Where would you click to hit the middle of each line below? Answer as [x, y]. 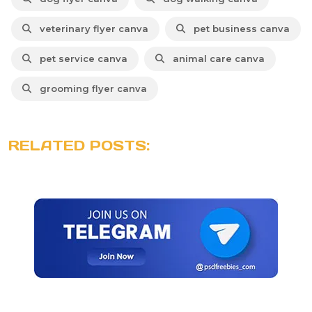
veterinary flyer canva [91, 29]
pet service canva [81, 59]
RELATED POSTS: [79, 146]
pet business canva [239, 29]
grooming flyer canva [91, 89]
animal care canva [216, 59]
